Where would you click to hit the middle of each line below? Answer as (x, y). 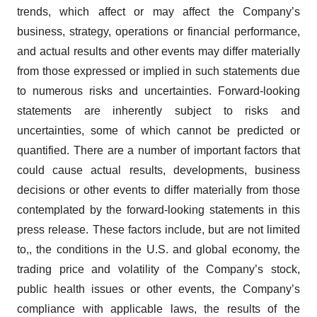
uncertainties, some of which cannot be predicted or (158, 130)
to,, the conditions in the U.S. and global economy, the (158, 249)
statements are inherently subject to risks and (158, 110)
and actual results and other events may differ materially (158, 51)
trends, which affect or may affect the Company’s (158, 11)
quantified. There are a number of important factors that (158, 150)
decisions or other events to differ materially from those (158, 190)
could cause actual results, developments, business (158, 170)
